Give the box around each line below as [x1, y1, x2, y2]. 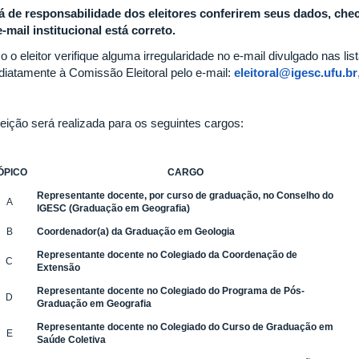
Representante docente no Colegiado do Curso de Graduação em [37, 321, 333, 333]
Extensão [37, 261, 80, 273]
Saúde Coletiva [37, 333, 106, 345]
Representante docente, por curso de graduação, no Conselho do [37, 189, 333, 201]
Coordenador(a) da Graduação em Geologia [37, 225, 235, 237]
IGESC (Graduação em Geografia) [37, 202, 190, 214]
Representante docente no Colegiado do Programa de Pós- [37, 284, 305, 296]
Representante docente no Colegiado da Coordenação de [37, 248, 297, 260]
